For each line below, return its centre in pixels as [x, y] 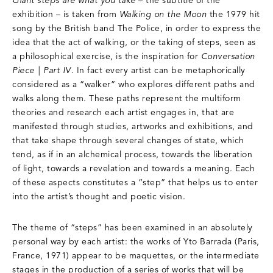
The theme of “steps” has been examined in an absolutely [133, 228]
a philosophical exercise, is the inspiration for [107, 57]
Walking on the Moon [163, 15]
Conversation [228, 57]
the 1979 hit [233, 15]
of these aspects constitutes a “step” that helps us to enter [135, 183]
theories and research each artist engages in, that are [123, 113]
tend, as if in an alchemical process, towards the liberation [132, 155]
